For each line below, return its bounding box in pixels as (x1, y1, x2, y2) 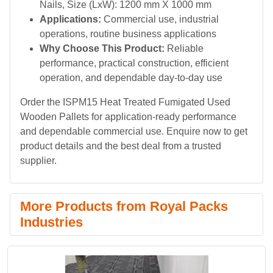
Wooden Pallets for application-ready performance (20, 112, 236, 122)
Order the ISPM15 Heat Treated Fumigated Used (20, 97, 230, 107)
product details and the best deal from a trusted (20, 141, 221, 151)
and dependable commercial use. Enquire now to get (20, 126, 247, 136)
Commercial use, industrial (101, 14, 219, 24)
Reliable (165, 43, 204, 54)
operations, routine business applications (40, 29, 216, 39)
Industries (20, 214, 83, 230)
